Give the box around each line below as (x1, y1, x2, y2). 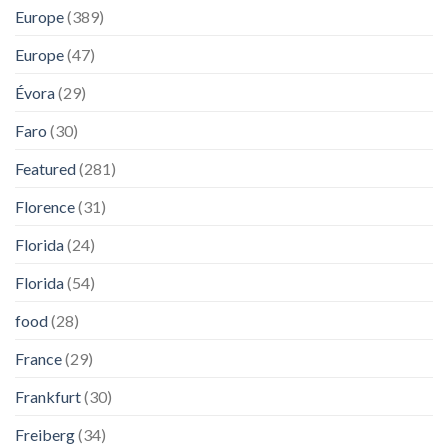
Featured (15, 159, 76, 178)
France (15, 349, 62, 368)
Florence (15, 197, 75, 216)
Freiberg (15, 425, 75, 444)
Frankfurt (15, 387, 81, 406)
